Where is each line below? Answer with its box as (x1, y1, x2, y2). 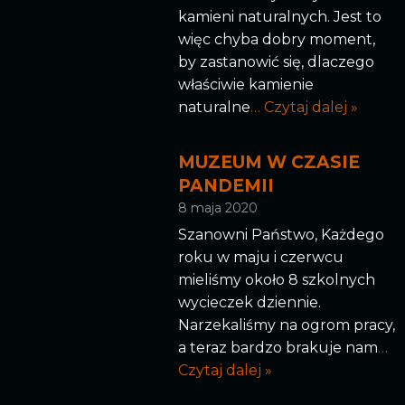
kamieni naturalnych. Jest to (177, 7, 381, 25)
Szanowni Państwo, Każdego (177, 226, 384, 244)
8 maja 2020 (177, 199, 258, 216)
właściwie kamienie (177, 75, 314, 93)
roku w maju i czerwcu (177, 249, 344, 267)
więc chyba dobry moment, (177, 30, 375, 48)
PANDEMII (177, 174, 274, 196)
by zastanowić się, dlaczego (177, 52, 374, 71)
